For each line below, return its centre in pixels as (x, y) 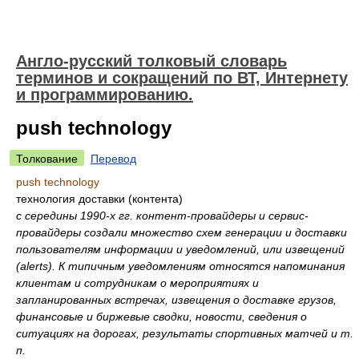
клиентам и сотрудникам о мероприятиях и (137, 283)
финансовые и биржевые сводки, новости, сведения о (161, 317)
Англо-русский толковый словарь (151, 61)
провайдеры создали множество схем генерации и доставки (182, 232)
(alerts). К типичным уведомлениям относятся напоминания (180, 266)
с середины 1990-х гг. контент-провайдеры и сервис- (162, 216)
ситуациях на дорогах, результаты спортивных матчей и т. (185, 333)
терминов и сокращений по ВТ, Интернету (182, 78)
